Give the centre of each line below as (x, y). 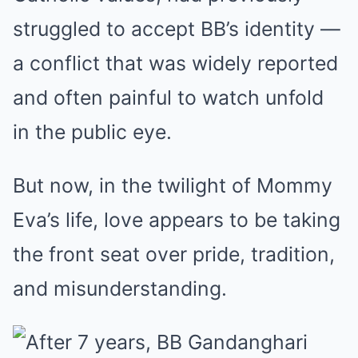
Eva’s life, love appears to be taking (177, 220)
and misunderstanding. (120, 289)
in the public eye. (92, 132)
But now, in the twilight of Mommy (173, 186)
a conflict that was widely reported (175, 64)
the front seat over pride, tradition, (174, 255)
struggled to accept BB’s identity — (177, 29)
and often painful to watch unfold (168, 98)
